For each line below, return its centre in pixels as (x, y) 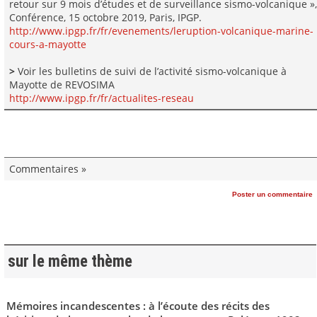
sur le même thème (70, 262)
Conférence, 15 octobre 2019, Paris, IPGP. (105, 17)
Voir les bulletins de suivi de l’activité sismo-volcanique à (150, 71)
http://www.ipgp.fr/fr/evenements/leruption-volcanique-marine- (161, 30)
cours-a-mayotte (47, 44)
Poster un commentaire (272, 194)
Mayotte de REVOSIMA (62, 84)
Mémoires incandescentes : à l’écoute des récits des (138, 306)
